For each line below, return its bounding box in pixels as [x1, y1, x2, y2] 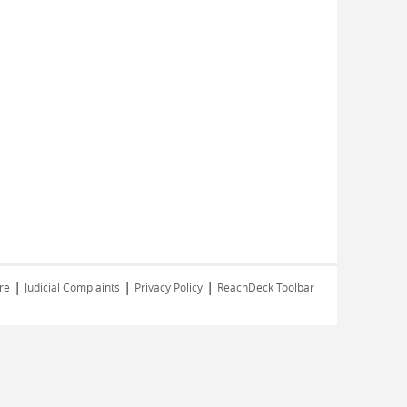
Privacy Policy [134, 279, 203, 294]
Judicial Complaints [25, 279, 120, 294]
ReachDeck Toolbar [217, 279, 314, 294]
